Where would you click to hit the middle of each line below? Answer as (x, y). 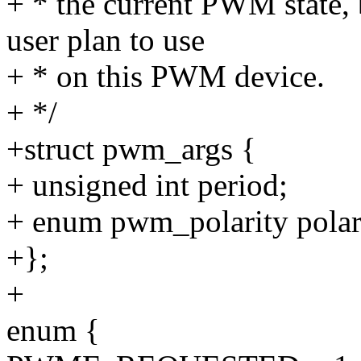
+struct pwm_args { (131, 149)
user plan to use (106, 40)
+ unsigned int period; (147, 185)
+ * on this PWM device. (166, 77)
